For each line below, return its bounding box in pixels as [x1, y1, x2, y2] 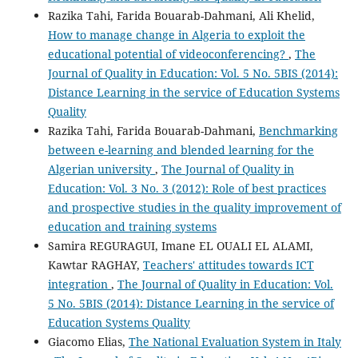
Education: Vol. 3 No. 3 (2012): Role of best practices [47, 181, 326, 197]
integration [47, 276, 111, 292]
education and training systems [47, 219, 217, 235]
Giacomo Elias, [47, 334, 129, 350]
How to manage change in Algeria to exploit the [47, 27, 305, 43]
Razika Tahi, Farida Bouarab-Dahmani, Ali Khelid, [47, 8, 315, 24]
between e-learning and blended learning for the [47, 142, 314, 158]
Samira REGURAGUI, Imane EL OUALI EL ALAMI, [47, 238, 313, 254]
